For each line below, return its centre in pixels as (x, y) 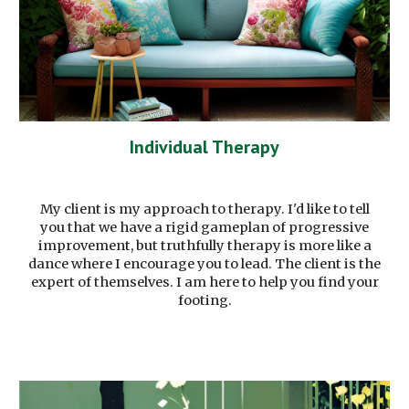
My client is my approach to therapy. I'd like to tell (204, 210)
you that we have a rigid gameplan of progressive (204, 228)
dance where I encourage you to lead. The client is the (204, 264)
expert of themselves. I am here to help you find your (204, 283)
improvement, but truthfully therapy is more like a (204, 246)
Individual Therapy (204, 147)
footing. (204, 301)
